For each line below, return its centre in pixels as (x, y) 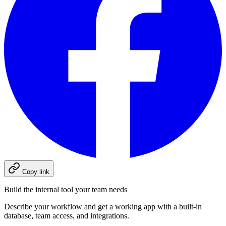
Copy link (36, 172)
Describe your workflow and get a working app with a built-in (103, 207)
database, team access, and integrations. (67, 216)
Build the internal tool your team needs (66, 190)
